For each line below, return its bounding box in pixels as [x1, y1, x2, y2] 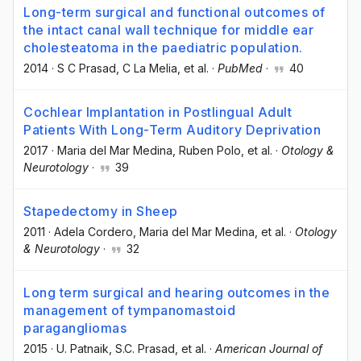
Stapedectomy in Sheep [23, 202, 178, 219]
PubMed [218, 60, 263, 75]
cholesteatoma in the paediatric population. [23, 39, 303, 56]
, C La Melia [116, 60, 177, 75]
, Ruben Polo [172, 143, 241, 157]
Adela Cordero [54, 224, 133, 239]
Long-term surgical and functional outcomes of [23, 3, 326, 20]
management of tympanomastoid [23, 302, 235, 319]
